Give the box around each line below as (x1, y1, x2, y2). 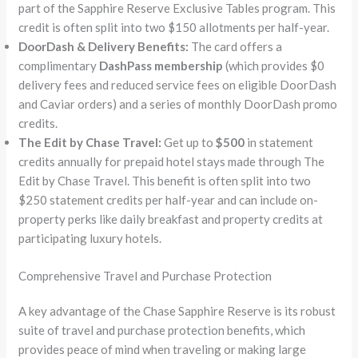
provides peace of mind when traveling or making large (18, 341, 307, 356)
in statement (245, 135, 314, 150)
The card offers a (189, 39, 283, 54)
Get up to (161, 135, 217, 150)
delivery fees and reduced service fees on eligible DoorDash (18, 78, 337, 93)
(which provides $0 (223, 58, 325, 74)
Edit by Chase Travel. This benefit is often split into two (18, 173, 312, 189)
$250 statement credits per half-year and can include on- (18, 193, 319, 208)
